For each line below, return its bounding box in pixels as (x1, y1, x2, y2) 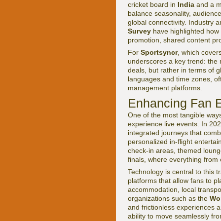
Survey (128, 27, 151, 36)
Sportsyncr (141, 48, 178, 57)
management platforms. (128, 84, 202, 92)
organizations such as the (128, 194, 210, 203)
